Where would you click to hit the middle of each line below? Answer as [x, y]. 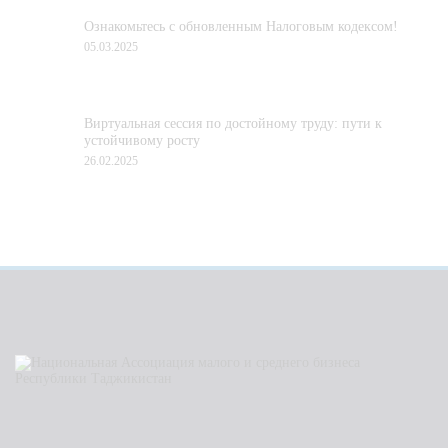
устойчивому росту [142, 140]
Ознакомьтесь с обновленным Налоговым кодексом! [241, 27]
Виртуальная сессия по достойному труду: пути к [233, 123]
